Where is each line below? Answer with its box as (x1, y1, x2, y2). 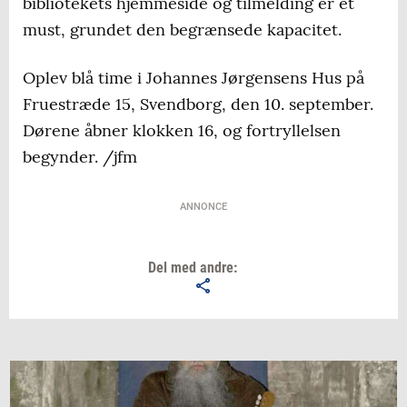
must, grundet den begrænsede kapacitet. (23, 19, 342, 41)
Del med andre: (147, 259, 237, 277)
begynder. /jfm (23, 146, 137, 168)
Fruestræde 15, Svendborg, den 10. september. (23, 94, 373, 115)
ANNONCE (180, 201, 227, 213)
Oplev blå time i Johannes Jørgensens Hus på (23, 67, 364, 89)
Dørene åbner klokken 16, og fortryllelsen (23, 120, 341, 142)
